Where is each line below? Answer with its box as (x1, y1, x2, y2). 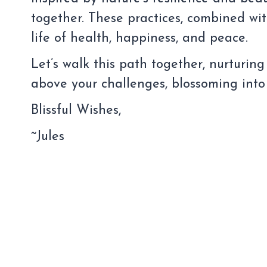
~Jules (31, 130, 65, 144)
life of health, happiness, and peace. (31, 32, 249, 46)
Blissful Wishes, (31, 104, 122, 118)
